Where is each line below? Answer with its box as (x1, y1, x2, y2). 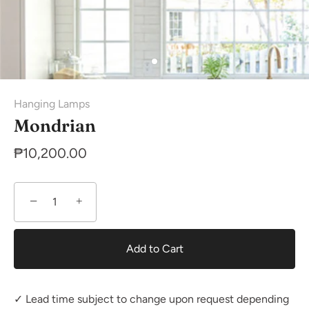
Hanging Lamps (14, 97, 90, 110)
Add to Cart (126, 242, 183, 255)
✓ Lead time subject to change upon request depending (14, 292, 289, 306)
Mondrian (14, 115, 96, 136)
